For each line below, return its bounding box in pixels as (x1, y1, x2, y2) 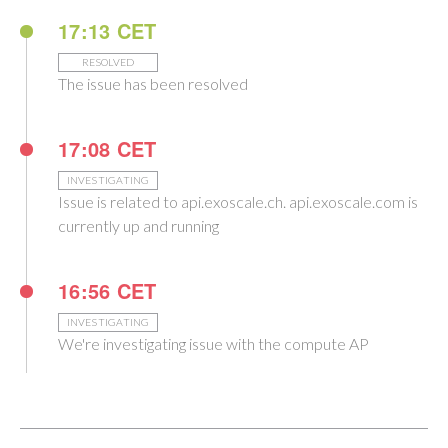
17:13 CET (58, 16, 157, 45)
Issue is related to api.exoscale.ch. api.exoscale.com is (58, 192, 418, 211)
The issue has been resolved (58, 74, 248, 93)
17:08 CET (58, 134, 157, 163)
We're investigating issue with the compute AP (58, 334, 369, 353)
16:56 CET (58, 276, 157, 305)
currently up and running (58, 216, 219, 235)
